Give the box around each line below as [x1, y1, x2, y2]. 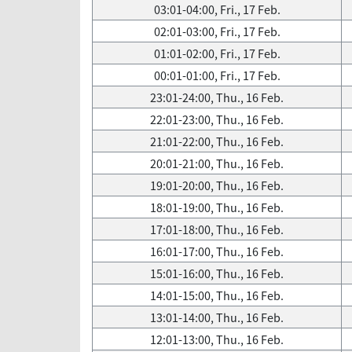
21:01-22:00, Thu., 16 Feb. [150, 133, 284, 150]
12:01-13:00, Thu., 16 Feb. [150, 331, 284, 348]
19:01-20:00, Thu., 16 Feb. [150, 177, 284, 194]
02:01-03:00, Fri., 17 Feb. [153, 23, 280, 40]
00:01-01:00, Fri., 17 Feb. [153, 67, 280, 84]
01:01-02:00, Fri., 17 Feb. [153, 45, 280, 62]
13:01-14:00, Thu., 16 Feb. [150, 309, 284, 326]
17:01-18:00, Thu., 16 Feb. [150, 221, 284, 238]
